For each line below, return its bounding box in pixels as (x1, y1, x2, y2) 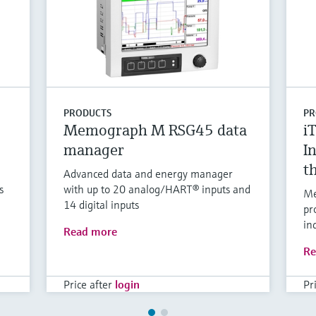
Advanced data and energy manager (63, 166, 233, 181)
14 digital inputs (63, 197, 140, 212)
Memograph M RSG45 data (63, 120, 248, 140)
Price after (63, 276, 113, 291)
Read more (63, 224, 118, 238)
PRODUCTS (63, 106, 112, 119)
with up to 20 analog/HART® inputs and (63, 181, 251, 196)
